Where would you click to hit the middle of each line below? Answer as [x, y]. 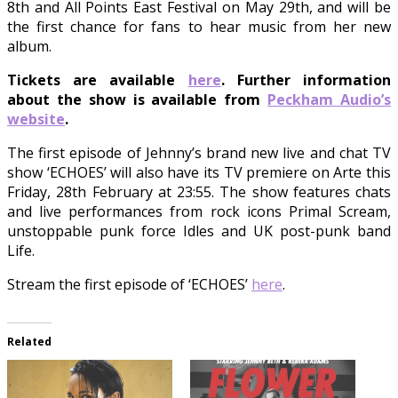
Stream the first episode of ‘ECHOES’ [129, 285]
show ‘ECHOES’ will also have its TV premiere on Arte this [199, 173]
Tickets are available [98, 80]
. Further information [306, 80]
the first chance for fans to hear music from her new [199, 27]
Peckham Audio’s [330, 100]
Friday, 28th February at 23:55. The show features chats [199, 192]
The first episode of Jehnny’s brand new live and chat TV [199, 153]
